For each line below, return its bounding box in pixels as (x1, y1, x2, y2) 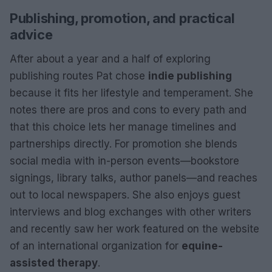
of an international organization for (10, 239, 182, 252)
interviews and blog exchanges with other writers (10, 205, 251, 218)
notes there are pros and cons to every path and (10, 103, 246, 116)
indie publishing (148, 69, 232, 82)
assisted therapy (10, 256, 98, 269)
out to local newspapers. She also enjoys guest (10, 188, 240, 201)
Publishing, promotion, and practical (10, 10, 235, 26)
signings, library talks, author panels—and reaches (10, 171, 257, 184)
